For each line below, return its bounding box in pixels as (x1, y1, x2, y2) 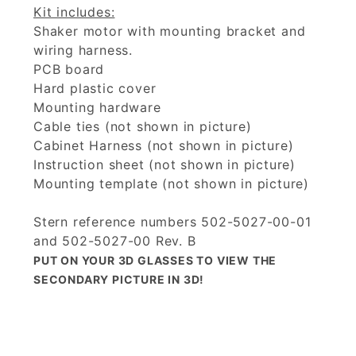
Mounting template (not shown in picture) (33, 176, 309, 192)
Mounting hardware (33, 99, 161, 116)
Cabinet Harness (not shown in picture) (33, 137, 294, 154)
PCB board (33, 61, 105, 78)
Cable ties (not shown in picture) (33, 118, 252, 135)
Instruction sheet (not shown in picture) (33, 157, 296, 173)
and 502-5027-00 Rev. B (33, 233, 196, 250)
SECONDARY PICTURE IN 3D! (33, 273, 205, 287)
